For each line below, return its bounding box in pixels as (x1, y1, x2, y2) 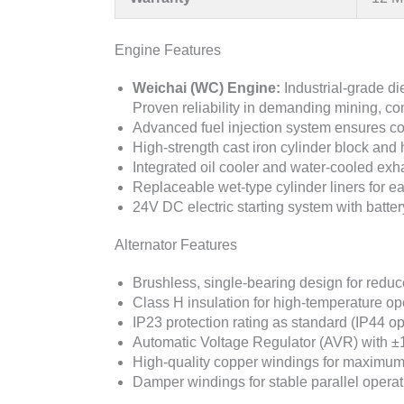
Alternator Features (115, 236, 237, 252)
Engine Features (115, 41, 221, 58)
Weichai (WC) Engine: (133, 79, 280, 96)
